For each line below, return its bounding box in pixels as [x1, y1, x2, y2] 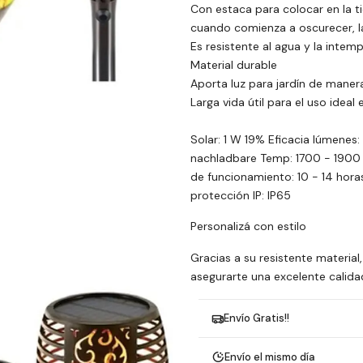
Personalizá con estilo [190, 219, 306, 234]
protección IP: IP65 [190, 187, 291, 203]
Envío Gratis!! [223, 311, 289, 326]
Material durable [190, 57, 277, 72]
